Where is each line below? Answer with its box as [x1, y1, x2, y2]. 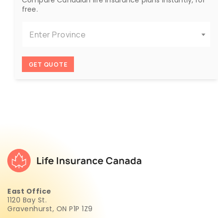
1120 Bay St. [7, 195, 47, 205]
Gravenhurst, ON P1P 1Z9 [7, 203, 93, 214]
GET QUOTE [28, 60, 68, 69]
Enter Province [30, 29, 86, 40]
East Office [7, 186, 52, 196]
